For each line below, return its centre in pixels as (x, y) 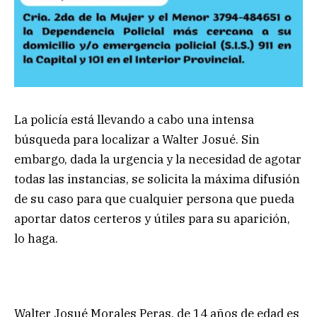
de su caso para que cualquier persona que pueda (154, 198)
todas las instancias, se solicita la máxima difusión (157, 179)
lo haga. (36, 238)
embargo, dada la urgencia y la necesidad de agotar (158, 159)
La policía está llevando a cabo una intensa (134, 119)
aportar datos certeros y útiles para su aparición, (152, 218)
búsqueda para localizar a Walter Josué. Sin (137, 139)
